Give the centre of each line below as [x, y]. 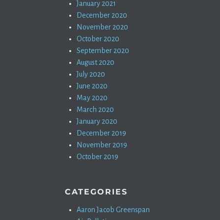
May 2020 [92, 98]
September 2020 [103, 51]
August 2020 [96, 62]
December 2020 [102, 15]
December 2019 [101, 133]
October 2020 [98, 39]
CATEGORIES [96, 192]
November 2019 [102, 145]
